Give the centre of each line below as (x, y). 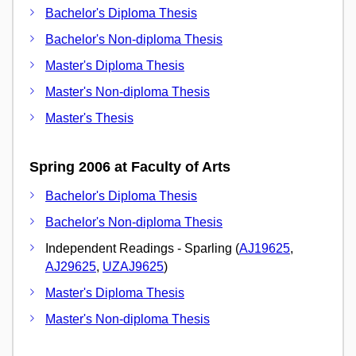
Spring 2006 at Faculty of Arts (130, 167)
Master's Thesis (89, 118)
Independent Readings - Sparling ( (142, 248)
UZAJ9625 (133, 266)
